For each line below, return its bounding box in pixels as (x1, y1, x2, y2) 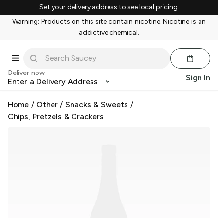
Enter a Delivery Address (8, 77, 98, 86)
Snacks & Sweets (65, 100, 128, 109)
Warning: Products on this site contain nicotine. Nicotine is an (12, 18, 206, 26)
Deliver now (8, 69, 45, 77)
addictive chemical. (78, 28, 140, 36)
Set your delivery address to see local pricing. (39, 3, 179, 11)
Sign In (186, 73, 210, 82)
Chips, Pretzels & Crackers (8, 112, 104, 121)
